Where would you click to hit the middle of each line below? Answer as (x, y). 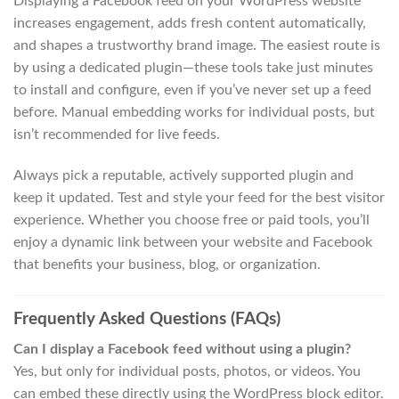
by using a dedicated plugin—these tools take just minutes (193, 68)
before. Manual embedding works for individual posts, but (194, 113)
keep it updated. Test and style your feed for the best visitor (199, 197)
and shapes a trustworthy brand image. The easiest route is (197, 46)
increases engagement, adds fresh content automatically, (190, 24)
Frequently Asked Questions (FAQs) (147, 319)
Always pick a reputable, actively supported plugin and (183, 175)
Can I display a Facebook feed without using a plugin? (182, 350)
